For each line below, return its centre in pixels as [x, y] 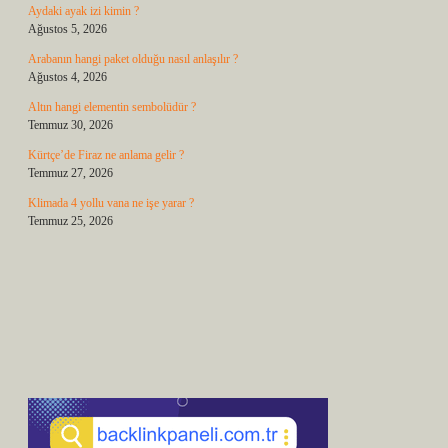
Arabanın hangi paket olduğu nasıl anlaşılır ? [133, 59]
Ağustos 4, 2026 [67, 77]
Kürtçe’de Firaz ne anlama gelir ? [106, 155]
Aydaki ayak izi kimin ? [83, 11]
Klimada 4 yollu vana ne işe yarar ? [111, 203]
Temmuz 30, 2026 [70, 125]
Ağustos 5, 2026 [67, 29]
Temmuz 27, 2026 [70, 173]
